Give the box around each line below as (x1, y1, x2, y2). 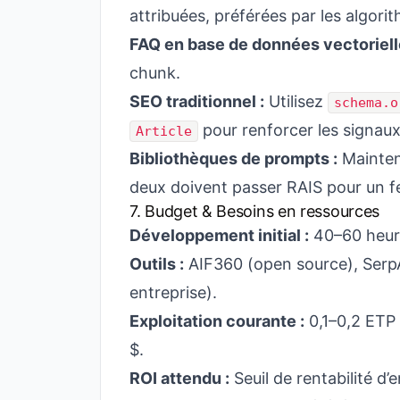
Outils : (129, 254, 184, 273)
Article (136, 123, 192, 139)
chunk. (129, 63, 180, 82)
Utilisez (264, 92, 328, 111)
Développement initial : (129, 226, 309, 245)
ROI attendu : (129, 369, 229, 387)
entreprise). (129, 283, 217, 302)
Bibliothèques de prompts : (129, 149, 337, 168)
